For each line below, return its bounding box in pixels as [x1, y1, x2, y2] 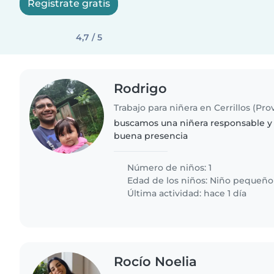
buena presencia [114, 130, 188, 141]
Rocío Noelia [114, 253, 198, 269]
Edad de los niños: [125, 174, 210, 186]
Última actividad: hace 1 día [125, 187, 247, 199]
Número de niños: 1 [125, 161, 212, 173]
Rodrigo [114, 81, 168, 96]
